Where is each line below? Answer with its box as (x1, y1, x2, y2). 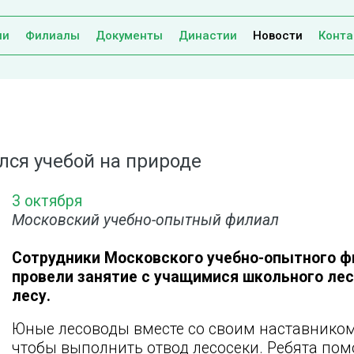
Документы (96, 28, 163, 43)
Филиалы (25, 28, 80, 43)
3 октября (12, 192, 82, 211)
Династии (179, 28, 237, 43)
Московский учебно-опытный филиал (12, 211, 279, 230)
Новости (253, 28, 303, 43)
